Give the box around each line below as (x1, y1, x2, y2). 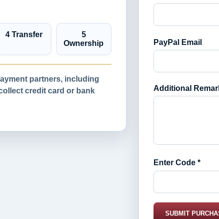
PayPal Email (153, 38, 202, 46)
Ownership (64, 39, 104, 47)
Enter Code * (153, 158, 200, 167)
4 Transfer (5, 30, 43, 39)
